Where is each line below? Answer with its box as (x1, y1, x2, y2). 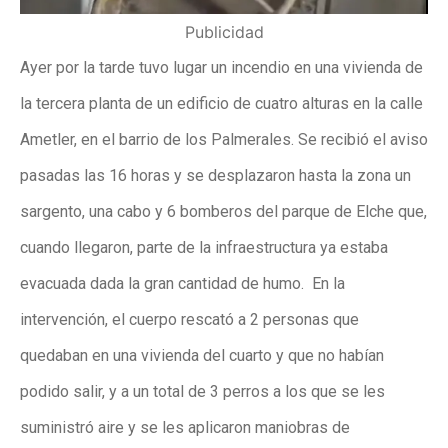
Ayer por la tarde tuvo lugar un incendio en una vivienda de (20, 57, 423, 77)
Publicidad (184, 21, 264, 42)
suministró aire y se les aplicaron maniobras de (20, 417, 350, 437)
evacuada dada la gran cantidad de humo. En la (20, 273, 345, 293)
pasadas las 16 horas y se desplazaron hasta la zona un (20, 165, 411, 185)
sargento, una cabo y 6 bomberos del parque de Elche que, (20, 201, 427, 221)
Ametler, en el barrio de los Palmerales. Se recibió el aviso (20, 129, 428, 149)
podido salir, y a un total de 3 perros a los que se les (20, 381, 385, 401)
